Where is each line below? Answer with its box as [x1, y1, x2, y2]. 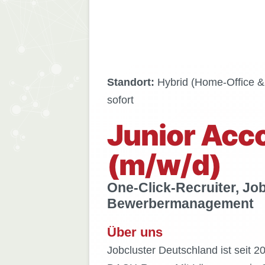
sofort [106, 94, 134, 106]
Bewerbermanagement [106, 196, 254, 212]
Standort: [106, 76, 154, 89]
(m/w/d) [106, 147, 221, 183]
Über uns [106, 225, 163, 240]
